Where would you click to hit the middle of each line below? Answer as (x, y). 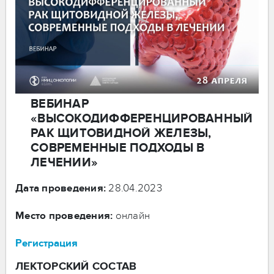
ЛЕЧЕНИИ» (64, 162)
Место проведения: (64, 216)
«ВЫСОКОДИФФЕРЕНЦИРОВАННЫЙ (142, 118)
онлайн (131, 216)
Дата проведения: (61, 188)
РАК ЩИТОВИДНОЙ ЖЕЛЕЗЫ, (121, 133)
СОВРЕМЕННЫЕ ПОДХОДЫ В (118, 148)
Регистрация (46, 243)
